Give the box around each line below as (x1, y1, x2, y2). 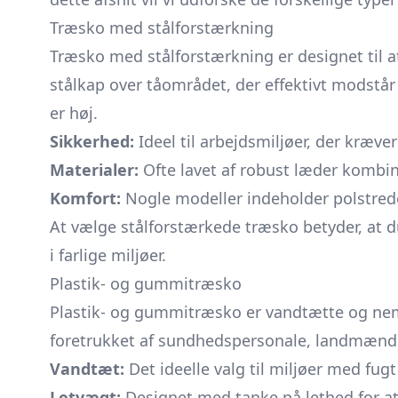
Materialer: (50, 159, 139, 180)
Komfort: (50, 187, 121, 209)
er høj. (50, 102, 98, 123)
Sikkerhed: (50, 131, 134, 152)
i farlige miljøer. (50, 244, 166, 266)
